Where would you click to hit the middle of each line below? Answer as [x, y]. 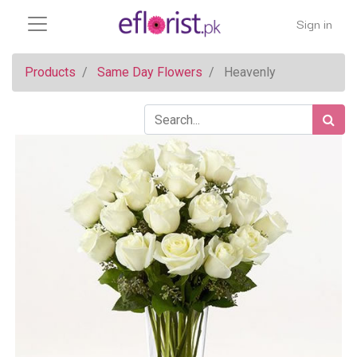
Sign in [314, 23]
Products [50, 72]
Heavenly [250, 72]
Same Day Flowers [150, 72]
